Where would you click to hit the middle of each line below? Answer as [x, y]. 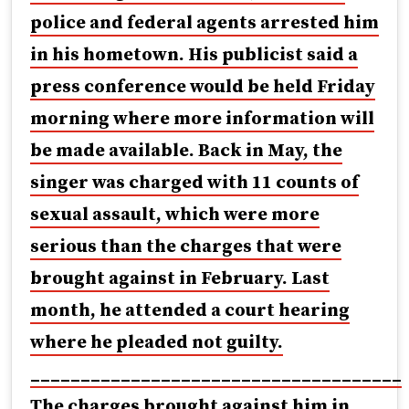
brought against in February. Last [180, 278]
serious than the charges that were [186, 246]
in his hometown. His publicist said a [194, 55]
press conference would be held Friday [203, 87]
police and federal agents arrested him [204, 23]
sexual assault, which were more [175, 215]
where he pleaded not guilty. [157, 342]
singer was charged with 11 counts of [194, 183]
